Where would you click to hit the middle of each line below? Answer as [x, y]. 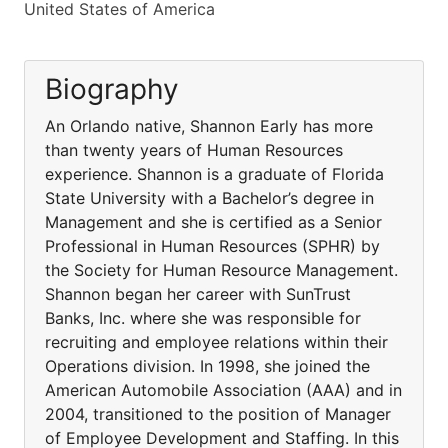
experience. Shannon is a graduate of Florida [214, 174]
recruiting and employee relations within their [216, 342]
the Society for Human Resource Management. [221, 270]
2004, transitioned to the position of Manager [218, 414]
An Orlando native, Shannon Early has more [209, 126]
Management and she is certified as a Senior [213, 222]
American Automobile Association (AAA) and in [223, 390]
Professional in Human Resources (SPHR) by [212, 246]
